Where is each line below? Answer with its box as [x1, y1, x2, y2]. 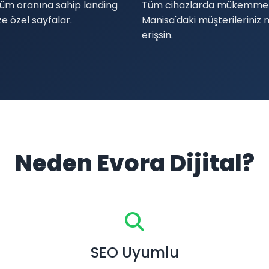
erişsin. [142, 28, 173, 42]
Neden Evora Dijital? [14, 147, 255, 179]
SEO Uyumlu [90, 243, 179, 262]
